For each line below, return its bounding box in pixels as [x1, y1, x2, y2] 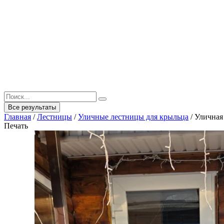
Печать [4, 121, 28, 130]
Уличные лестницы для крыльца [78, 112, 188, 121]
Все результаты [8, 103, 56, 111]
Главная [4, 112, 31, 121]
